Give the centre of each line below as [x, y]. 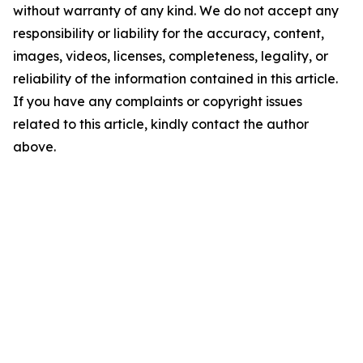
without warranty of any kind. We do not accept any [176, 11]
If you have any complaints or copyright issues [158, 101]
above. [34, 147]
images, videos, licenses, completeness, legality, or [171, 56]
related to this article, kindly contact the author [161, 124]
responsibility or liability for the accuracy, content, [169, 33]
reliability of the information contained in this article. [175, 79]
